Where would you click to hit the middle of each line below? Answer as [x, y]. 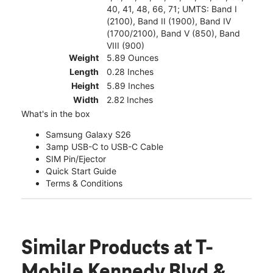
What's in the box [56, 113]
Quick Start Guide [81, 171]
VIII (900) [126, 45]
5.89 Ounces [133, 57]
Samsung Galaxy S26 [88, 134]
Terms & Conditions [84, 183]
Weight [84, 57]
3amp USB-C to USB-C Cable [105, 146]
